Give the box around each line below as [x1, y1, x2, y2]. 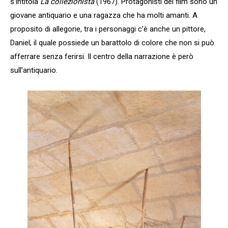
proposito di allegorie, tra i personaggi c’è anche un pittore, [10, 24, 206, 34]
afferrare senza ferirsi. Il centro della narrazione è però [10, 51, 193, 61]
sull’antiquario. [10, 65, 58, 75]
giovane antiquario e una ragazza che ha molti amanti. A [10, 10, 197, 20]
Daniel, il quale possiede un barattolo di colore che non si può [10, 38, 214, 47]
